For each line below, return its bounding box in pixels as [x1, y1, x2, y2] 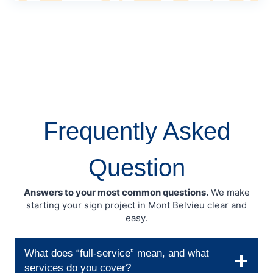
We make [208, 186, 250, 199]
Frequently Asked [43, 118, 230, 145]
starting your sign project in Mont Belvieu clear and [26, 199, 247, 211]
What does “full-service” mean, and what [24, 247, 209, 260]
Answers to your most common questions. [23, 186, 208, 199]
